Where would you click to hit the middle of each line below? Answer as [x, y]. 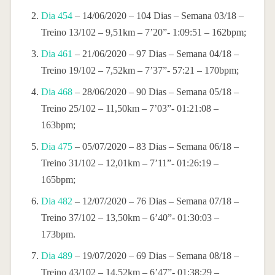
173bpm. [58, 234]
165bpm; [58, 179]
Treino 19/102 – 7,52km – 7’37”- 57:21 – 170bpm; [140, 70]
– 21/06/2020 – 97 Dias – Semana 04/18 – [155, 53]
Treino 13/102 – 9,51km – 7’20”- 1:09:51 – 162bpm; [143, 32]
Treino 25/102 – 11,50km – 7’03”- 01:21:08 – [130, 108]
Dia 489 [56, 255]
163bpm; [58, 125]
